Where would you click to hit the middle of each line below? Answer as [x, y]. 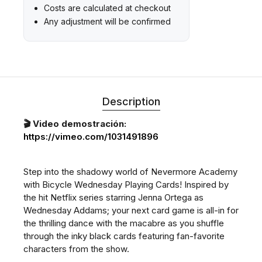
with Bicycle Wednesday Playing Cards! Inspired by [126, 184]
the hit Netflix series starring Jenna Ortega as [113, 197]
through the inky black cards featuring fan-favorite [124, 236]
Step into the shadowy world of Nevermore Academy [130, 171]
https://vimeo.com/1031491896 [91, 136]
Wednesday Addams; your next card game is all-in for [131, 210]
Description [131, 101]
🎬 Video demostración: [75, 123]
